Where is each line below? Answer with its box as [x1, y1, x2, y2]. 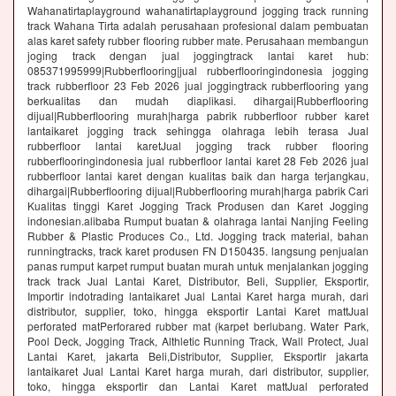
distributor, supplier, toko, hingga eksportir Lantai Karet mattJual [27, 303, 369, 319]
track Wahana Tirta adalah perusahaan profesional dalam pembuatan [27, 18, 369, 34]
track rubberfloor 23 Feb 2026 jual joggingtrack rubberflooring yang [27, 78, 369, 94]
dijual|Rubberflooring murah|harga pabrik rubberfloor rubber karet [27, 108, 369, 124]
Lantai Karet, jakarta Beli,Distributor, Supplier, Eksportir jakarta [27, 348, 369, 364]
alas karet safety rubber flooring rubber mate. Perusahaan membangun [27, 33, 369, 49]
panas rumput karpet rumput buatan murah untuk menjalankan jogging [27, 258, 369, 274]
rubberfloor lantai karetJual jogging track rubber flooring [27, 138, 369, 154]
